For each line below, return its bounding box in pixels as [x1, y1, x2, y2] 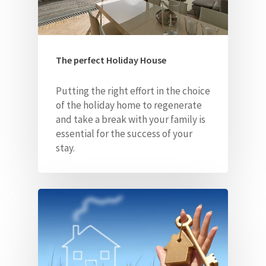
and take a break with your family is [56, 113, 205, 126]
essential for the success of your [56, 127, 192, 141]
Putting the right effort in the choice [56, 84, 210, 98]
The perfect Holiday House [56, 54, 166, 66]
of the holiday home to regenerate [56, 99, 202, 112]
